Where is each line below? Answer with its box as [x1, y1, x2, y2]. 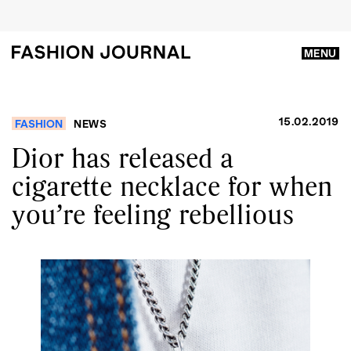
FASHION [15, 117, 63, 130]
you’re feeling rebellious [12, 195, 294, 233]
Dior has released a [12, 139, 233, 176]
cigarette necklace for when [12, 167, 332, 204]
